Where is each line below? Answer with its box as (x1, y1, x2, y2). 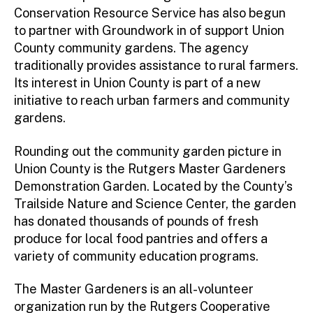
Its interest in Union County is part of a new (14, 75, 261, 91)
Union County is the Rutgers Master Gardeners (14, 161, 286, 176)
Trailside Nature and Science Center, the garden (14, 196, 296, 211)
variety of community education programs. (14, 248, 259, 263)
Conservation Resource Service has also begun (14, 6, 286, 21)
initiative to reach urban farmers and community (14, 93, 290, 108)
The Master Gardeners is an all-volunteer (14, 282, 254, 297)
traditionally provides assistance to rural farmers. (14, 58, 298, 73)
